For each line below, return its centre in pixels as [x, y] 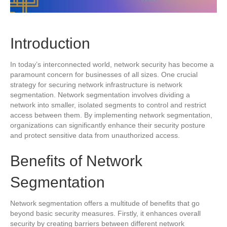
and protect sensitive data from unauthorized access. [96, 135]
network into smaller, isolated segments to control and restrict [108, 105]
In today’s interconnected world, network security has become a [112, 64]
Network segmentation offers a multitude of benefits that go [105, 203]
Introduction [52, 43]
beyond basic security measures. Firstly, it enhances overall [105, 213]
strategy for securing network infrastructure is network [96, 84]
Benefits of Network [76, 161]
